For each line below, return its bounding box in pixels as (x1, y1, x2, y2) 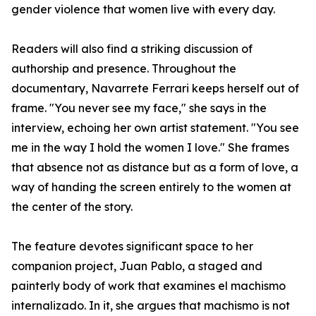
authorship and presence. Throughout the (11, 61, 236, 76)
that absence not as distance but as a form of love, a (11, 160, 298, 175)
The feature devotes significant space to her (11, 239, 253, 254)
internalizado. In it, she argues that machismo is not (11, 298, 290, 313)
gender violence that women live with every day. (11, 2, 275, 17)
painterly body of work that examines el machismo (11, 279, 286, 293)
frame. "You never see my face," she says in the (11, 101, 267, 116)
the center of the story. (11, 200, 133, 214)
